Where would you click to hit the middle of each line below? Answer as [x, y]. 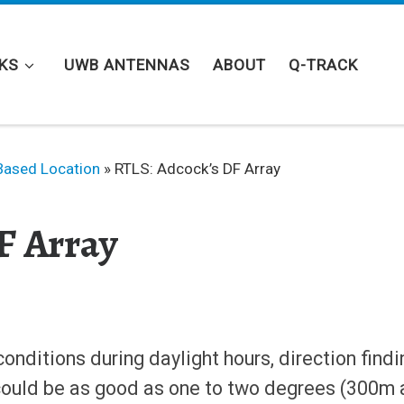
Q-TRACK [324, 64]
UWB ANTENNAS [128, 64]
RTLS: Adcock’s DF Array [197, 168]
